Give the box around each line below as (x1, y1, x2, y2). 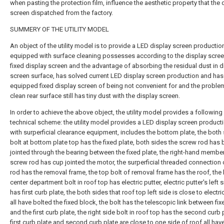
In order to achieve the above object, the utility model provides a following (10, 108, 222, 116)
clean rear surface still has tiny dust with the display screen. (10, 92, 180, 99)
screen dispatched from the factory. (10, 9, 113, 16)
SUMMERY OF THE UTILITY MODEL (10, 25, 109, 33)
